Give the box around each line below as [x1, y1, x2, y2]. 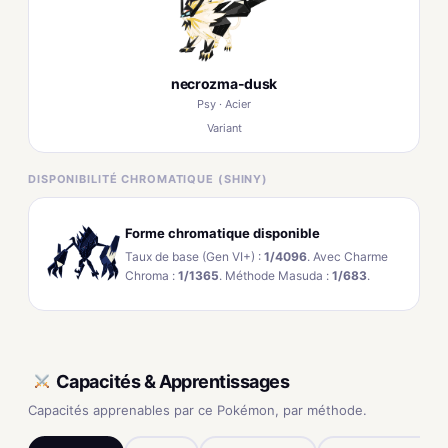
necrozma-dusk [170, 75, 278, 92]
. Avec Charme [307, 248, 388, 264]
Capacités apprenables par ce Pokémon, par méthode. [28, 402, 367, 418]
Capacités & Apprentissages [56, 370, 289, 392]
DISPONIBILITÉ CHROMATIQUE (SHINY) [28, 172, 269, 186]
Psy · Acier [197, 97, 251, 111]
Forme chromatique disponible [125, 224, 320, 241]
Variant [206, 121, 242, 135]
